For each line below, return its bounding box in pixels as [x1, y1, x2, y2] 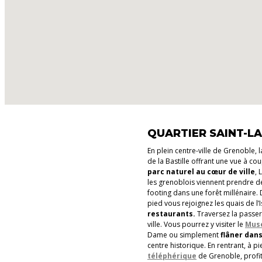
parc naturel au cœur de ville [147, 166, 255, 177]
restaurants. [147, 208, 195, 219]
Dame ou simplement [147, 229, 220, 240]
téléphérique [147, 250, 196, 261]
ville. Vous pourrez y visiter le [147, 219, 245, 229]
